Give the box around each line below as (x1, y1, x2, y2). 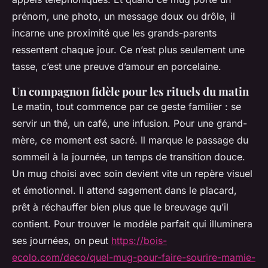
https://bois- (111, 234, 167, 247)
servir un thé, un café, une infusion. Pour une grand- (12, 117, 247, 130)
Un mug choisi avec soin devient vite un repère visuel (12, 167, 252, 180)
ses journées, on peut (12, 234, 111, 247)
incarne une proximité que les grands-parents (12, 27, 217, 39)
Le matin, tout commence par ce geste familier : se (12, 100, 241, 113)
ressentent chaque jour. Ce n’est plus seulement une (12, 44, 245, 56)
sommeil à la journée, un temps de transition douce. (12, 151, 245, 163)
